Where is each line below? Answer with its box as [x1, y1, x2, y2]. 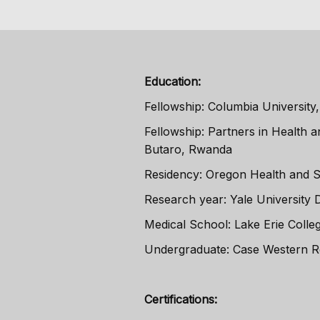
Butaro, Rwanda [144, 141, 232, 156]
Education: [144, 74, 201, 89]
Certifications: [144, 291, 217, 306]
